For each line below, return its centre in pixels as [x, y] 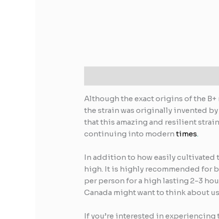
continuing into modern [130, 133]
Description [108, 76]
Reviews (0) [162, 76]
